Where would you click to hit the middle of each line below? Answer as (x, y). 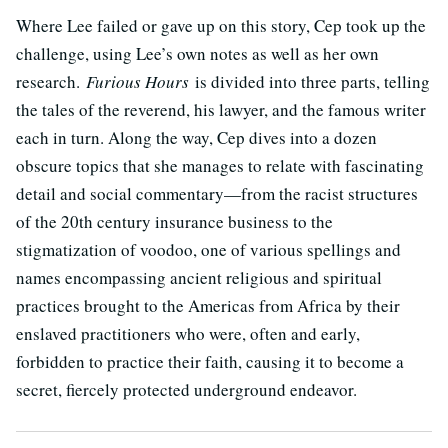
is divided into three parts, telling (312, 82)
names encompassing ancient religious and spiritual (199, 278)
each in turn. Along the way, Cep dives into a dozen (196, 138)
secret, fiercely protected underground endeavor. (189, 390)
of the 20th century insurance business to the (174, 222)
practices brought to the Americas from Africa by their (208, 306)
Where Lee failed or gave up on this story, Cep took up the (221, 26)
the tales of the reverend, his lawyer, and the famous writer (221, 110)
